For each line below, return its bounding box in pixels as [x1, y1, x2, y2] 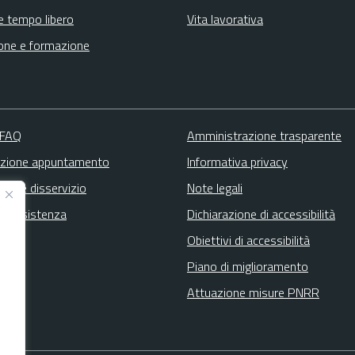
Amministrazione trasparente [186, 125, 342, 145]
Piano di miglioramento [186, 256, 308, 276]
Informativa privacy [186, 151, 288, 171]
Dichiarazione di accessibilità [186, 204, 335, 223]
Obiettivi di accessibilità [186, 230, 310, 250]
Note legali [186, 177, 242, 197]
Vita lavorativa [187, 9, 263, 29]
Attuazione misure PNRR [186, 282, 319, 302]
